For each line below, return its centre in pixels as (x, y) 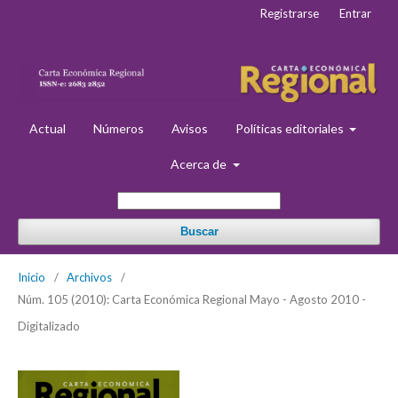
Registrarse (290, 13)
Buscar (199, 231)
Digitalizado (49, 326)
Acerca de (200, 163)
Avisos (189, 128)
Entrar (355, 13)
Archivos (89, 277)
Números (118, 128)
